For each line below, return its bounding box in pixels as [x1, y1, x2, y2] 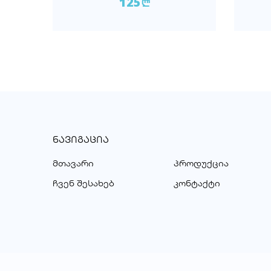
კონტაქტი [174, 177, 220, 189]
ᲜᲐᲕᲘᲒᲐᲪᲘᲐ [53, 133, 109, 145]
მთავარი [53, 157, 94, 169]
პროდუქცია [174, 157, 229, 169]
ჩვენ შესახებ [53, 177, 114, 189]
